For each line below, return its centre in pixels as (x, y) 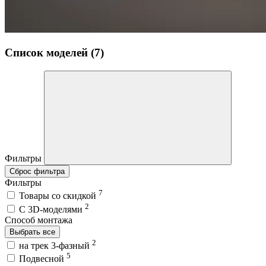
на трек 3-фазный (56, 245)
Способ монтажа (39, 220)
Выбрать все (32, 232)
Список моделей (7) (54, 53)
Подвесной (43, 259)
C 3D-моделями (52, 209)
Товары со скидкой (59, 196)
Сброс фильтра (37, 171)
